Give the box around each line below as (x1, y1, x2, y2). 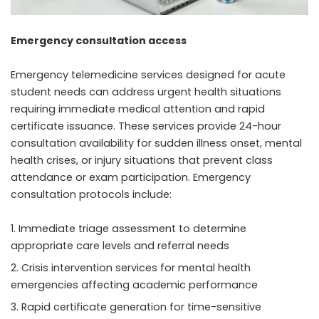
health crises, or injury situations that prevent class (11, 153, 273, 168)
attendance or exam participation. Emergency (11, 170, 251, 185)
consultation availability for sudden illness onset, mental (11, 136, 302, 151)
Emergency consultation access (11, 33, 187, 48)
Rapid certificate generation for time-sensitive (21, 300, 261, 315)
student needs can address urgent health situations (11, 85, 281, 100)
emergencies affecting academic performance (11, 278, 258, 293)
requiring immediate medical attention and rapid (11, 102, 265, 117)
